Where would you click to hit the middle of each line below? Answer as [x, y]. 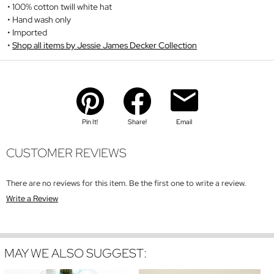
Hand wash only [42, 19]
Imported [30, 32]
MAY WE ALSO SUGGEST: [76, 254]
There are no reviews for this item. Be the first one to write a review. [126, 183]
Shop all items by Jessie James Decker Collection [105, 45]
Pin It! [90, 121]
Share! [137, 121]
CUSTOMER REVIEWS [66, 153]
